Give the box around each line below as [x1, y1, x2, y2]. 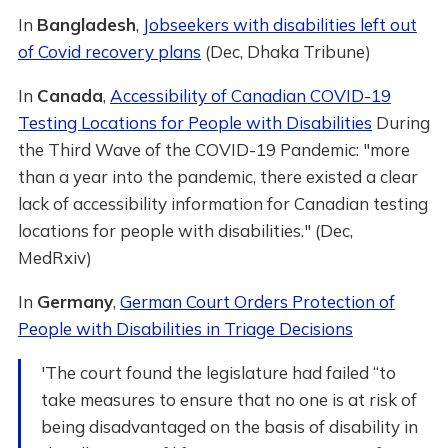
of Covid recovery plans [17, 41, 201, 62]
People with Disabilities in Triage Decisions [17, 318, 353, 339]
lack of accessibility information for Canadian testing [17, 193, 428, 214]
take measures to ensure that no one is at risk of [40, 389, 417, 410]
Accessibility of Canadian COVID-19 [109, 85, 391, 106]
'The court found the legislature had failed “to [40, 362, 396, 383]
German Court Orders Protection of [119, 291, 395, 312]
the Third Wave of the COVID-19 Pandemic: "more [17, 139, 410, 160]
